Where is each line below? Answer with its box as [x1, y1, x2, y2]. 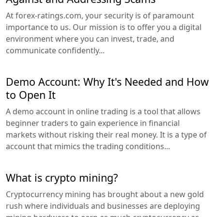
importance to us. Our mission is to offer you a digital [6, 21, 201, 32]
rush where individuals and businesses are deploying [6, 200, 200, 211]
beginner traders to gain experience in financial [6, 117, 180, 128]
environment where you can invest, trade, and [6, 33, 174, 44]
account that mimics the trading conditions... [6, 140, 170, 152]
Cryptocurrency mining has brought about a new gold [6, 188, 204, 200]
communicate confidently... [6, 45, 105, 56]
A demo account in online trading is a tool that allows [6, 106, 201, 117]
